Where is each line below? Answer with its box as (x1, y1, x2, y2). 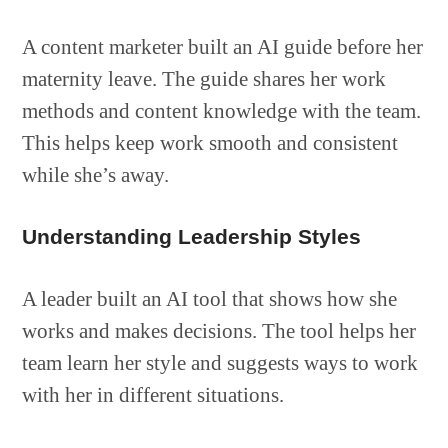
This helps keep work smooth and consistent (22, 131, 399, 155)
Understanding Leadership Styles (22, 225, 362, 248)
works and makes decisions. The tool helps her (22, 319, 417, 343)
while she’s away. (22, 163, 170, 187)
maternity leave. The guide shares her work (22, 67, 387, 91)
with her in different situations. (22, 383, 285, 407)
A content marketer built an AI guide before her (22, 35, 424, 59)
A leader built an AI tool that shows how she (22, 287, 398, 311)
